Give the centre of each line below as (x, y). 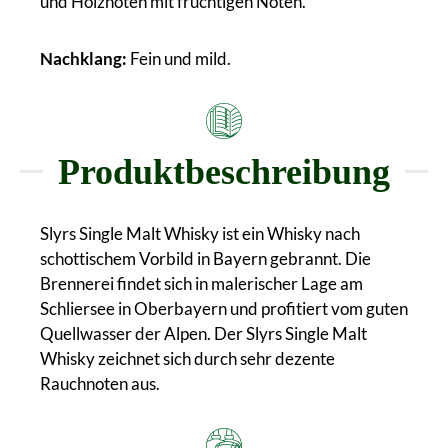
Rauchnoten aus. (100, 383)
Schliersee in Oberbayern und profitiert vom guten (224, 308)
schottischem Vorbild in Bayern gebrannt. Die (205, 258)
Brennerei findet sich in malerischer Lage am (201, 283)
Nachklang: (83, 58)
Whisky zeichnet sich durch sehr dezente (187, 358)
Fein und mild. (179, 58)
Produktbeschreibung (224, 171)
